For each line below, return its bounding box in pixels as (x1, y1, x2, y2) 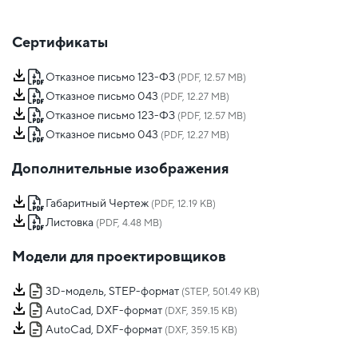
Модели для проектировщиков (12, 248, 226, 265)
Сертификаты (12, 34, 108, 51)
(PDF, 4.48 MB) (93, 217, 162, 229)
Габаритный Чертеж (46, 197, 149, 210)
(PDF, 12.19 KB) (149, 198, 216, 210)
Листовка (46, 216, 93, 229)
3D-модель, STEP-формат (46, 284, 179, 298)
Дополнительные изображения (12, 160, 229, 177)
